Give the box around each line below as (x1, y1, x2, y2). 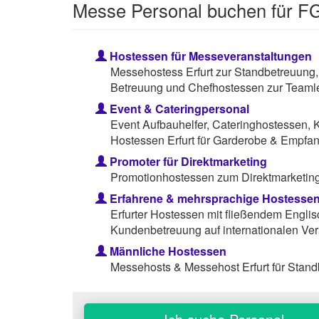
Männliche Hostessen (107, 242, 226, 259)
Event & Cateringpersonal (107, 100, 249, 117)
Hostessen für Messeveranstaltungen (107, 47, 312, 64)
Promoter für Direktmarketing (107, 152, 267, 169)
